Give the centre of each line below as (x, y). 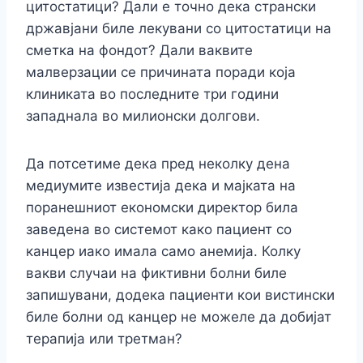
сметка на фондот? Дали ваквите (139, 51)
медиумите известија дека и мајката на (161, 186)
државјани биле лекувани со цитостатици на (179, 29)
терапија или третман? (104, 339)
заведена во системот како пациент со (159, 230)
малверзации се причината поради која (161, 73)
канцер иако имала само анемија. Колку (163, 252)
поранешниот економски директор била (162, 208)
